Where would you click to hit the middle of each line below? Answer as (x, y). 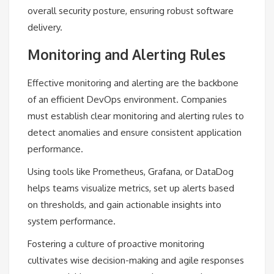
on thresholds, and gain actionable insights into (124, 204)
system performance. (72, 221)
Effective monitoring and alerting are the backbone (133, 83)
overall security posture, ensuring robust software (131, 10)
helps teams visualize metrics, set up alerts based (131, 188)
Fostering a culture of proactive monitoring (116, 243)
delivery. (45, 27)
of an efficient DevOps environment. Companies (127, 99)
